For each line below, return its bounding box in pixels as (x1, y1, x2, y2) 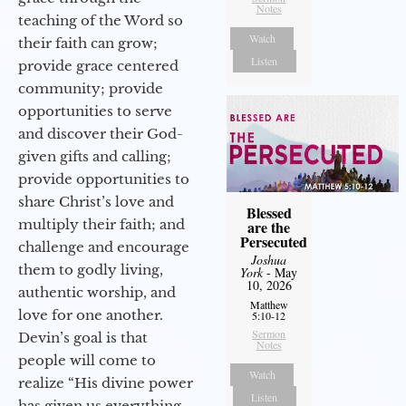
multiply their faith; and (18, 215, 185, 233)
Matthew (249, 297, 288, 313)
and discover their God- (18, 124, 183, 142)
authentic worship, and (18, 283, 176, 301)
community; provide (18, 79, 163, 97)
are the (247, 217, 291, 238)
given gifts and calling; (18, 147, 171, 165)
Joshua (251, 251, 287, 269)
